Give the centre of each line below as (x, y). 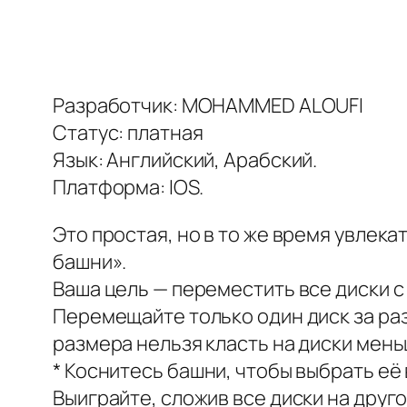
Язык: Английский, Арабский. (185, 160)
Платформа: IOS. (128, 188)
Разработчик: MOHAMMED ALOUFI (208, 106)
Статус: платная (128, 133)
